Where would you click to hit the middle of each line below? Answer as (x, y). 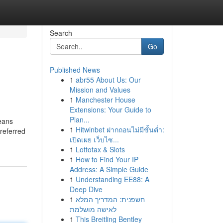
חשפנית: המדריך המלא (110, 199)
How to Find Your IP (107, 159)
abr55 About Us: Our (108, 80)
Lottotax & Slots (100, 149)
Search (61, 33)
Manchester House (105, 100)
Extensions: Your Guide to (110, 110)
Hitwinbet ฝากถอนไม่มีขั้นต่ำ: (120, 129)
